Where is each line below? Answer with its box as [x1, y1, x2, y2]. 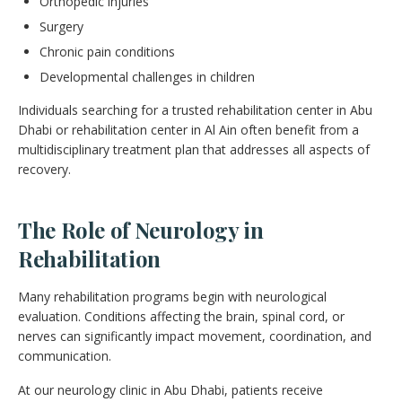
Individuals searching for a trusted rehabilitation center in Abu [18, 100, 372, 118]
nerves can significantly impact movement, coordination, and [18, 327, 371, 345]
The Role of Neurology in [18, 214, 264, 244]
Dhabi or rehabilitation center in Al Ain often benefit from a [18, 120, 359, 138]
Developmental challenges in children [39, 67, 255, 85]
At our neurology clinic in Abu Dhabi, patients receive [18, 380, 323, 398]
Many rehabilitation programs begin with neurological [18, 287, 327, 305]
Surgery [39, 17, 83, 35]
